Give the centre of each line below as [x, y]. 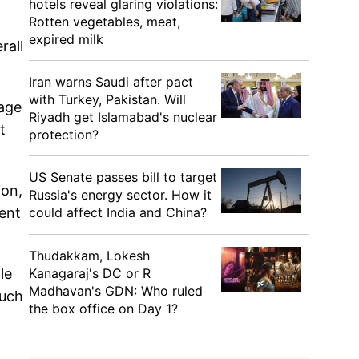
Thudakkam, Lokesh [89, 256]
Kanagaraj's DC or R [90, 273]
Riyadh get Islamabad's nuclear [123, 117]
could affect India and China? [118, 212]
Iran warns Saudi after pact [111, 82]
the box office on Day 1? [103, 309]
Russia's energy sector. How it [120, 195]
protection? [64, 135]
